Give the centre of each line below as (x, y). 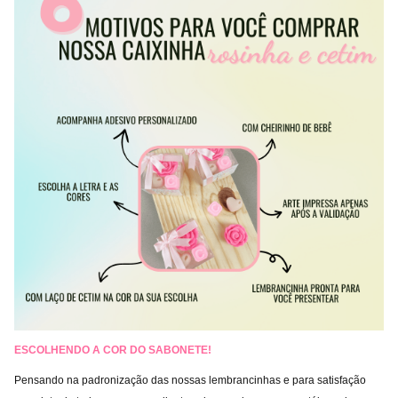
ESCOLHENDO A (57, 350)
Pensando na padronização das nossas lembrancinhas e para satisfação (190, 380)
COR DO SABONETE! (156, 350)
